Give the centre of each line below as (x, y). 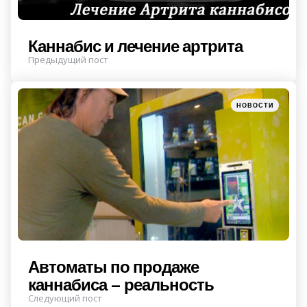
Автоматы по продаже (113, 267)
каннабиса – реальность (121, 285)
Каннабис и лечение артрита (135, 46)
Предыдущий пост (68, 59)
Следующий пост (65, 298)
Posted (241, 102)
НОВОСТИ (255, 105)
